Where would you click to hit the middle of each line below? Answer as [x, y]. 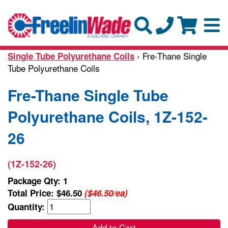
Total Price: [32, 193]
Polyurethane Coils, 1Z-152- [108, 116]
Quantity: [27, 206]
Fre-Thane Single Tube [88, 95]
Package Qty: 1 [38, 180]
